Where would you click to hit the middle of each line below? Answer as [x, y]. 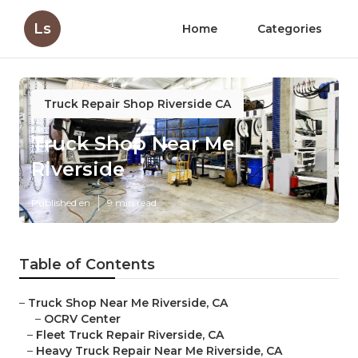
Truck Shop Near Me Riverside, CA [128, 303]
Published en [61, 203]
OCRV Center [82, 319]
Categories [290, 29]
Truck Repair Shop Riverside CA [137, 104]
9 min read [132, 203]
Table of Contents [87, 265]
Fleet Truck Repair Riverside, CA [130, 335]
